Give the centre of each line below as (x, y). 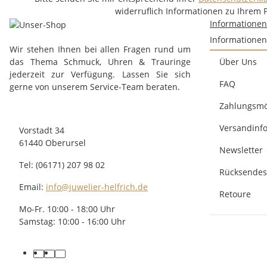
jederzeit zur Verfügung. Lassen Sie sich (100, 74)
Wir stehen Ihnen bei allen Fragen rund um (100, 49)
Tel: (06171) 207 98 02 (62, 164)
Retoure (235, 194)
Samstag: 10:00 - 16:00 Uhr (72, 221)
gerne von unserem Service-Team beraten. (95, 86)
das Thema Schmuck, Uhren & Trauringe (100, 61)
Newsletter (241, 150)
